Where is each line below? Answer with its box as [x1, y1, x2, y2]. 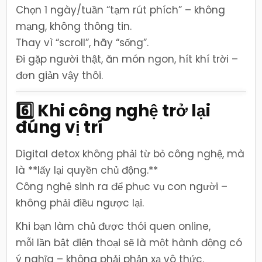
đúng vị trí [16, 116, 104, 139]
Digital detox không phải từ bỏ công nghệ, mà [16, 147, 245, 161]
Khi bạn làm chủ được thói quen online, [16, 219, 211, 234]
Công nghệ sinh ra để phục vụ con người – [16, 180, 228, 194]
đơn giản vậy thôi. [16, 68, 104, 83]
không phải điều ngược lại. [16, 196, 144, 211]
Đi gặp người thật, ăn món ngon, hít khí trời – [16, 52, 239, 67]
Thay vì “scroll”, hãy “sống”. [16, 36, 149, 50]
